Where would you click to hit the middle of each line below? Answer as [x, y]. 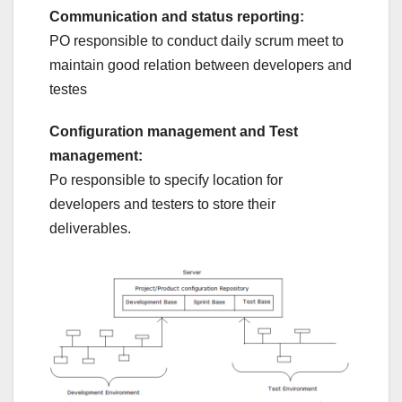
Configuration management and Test [174, 131]
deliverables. [90, 228]
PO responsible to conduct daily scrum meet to [197, 40]
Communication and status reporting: [177, 16]
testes [68, 89]
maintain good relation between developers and [201, 65]
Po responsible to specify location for [166, 179]
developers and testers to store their [162, 204]
